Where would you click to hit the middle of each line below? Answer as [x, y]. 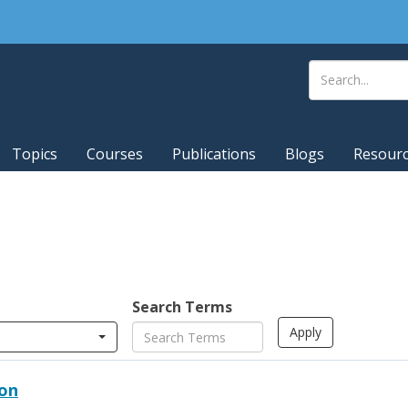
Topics [35, 154]
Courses [115, 154]
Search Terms [182, 307]
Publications [214, 154]
